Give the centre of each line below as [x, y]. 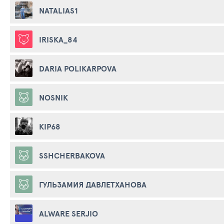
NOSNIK [53, 97]
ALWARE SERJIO [68, 213]
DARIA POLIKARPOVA [78, 68]
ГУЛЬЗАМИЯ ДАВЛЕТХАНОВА [93, 184]
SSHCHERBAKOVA [72, 155]
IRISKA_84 [58, 39]
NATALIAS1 [58, 10]
